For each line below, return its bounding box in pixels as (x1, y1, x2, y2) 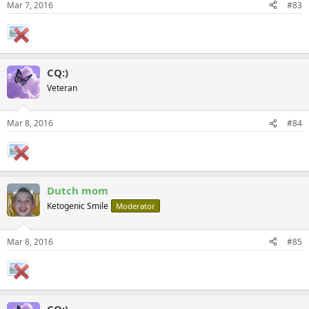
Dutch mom (47, 183, 108, 197)
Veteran (47, 81, 77, 94)
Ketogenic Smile (47, 200, 108, 212)
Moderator (116, 201, 155, 211)
